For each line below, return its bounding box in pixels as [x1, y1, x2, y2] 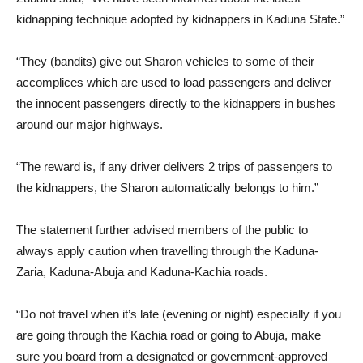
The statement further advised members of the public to [16, 222, 308, 237]
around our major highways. [16, 117, 163, 131]
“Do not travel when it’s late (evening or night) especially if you [16, 306, 341, 321]
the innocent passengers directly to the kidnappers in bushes [16, 96, 335, 110]
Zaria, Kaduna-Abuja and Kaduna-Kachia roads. [16, 264, 267, 279]
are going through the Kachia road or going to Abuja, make [16, 327, 321, 342]
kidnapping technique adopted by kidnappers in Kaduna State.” [16, 11, 344, 26]
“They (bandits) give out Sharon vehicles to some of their [16, 53, 314, 68]
